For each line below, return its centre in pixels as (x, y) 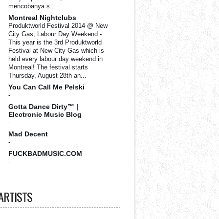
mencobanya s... (32, 6)
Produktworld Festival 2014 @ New (58, 26)
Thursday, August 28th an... (47, 76)
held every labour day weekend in (55, 59)
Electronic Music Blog (45, 114)
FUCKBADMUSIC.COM (45, 153)
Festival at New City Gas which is (56, 51)
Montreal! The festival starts (48, 67)
